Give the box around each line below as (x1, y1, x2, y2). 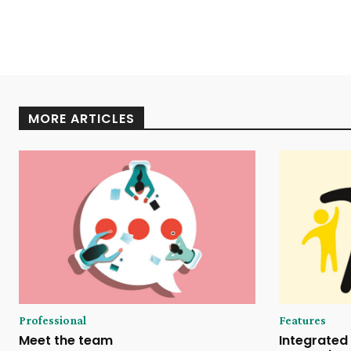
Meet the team (19, 331, 113, 349)
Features (278, 313, 326, 327)
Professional (19, 313, 86, 327)
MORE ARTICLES (28, 109, 135, 128)
